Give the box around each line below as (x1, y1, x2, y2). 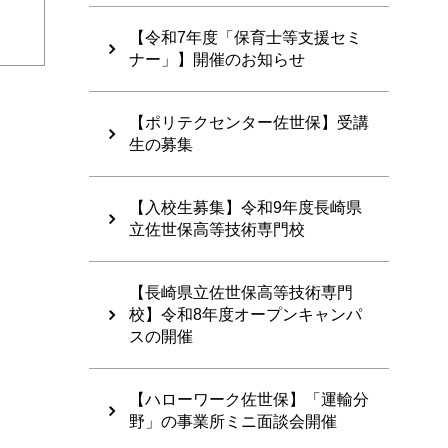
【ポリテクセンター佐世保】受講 (129, 114, 369, 132)
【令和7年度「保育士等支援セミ (129, 29, 362, 47)
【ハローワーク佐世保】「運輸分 (129, 391, 369, 409)
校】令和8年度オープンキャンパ (129, 306, 362, 324)
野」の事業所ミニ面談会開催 (129, 413, 337, 431)
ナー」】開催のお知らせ (129, 51, 305, 69)
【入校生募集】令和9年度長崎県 (129, 199, 362, 217)
